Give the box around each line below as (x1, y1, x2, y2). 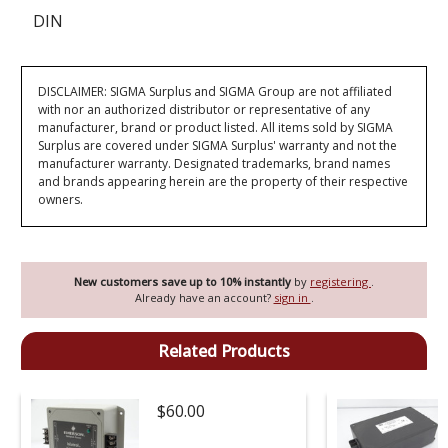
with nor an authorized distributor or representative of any (38, 101, 371, 119)
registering (310, 273, 371, 289)
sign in (273, 289, 311, 305)
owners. (38, 191, 84, 209)
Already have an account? (134, 289, 274, 305)
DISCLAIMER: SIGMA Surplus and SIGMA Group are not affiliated (38, 83, 393, 101)
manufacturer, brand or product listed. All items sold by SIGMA (38, 119, 394, 137)
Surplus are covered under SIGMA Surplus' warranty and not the (38, 137, 398, 155)
